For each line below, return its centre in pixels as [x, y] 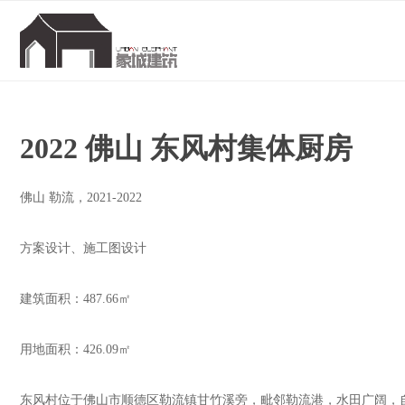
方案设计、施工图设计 [83, 248]
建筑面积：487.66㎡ [75, 299]
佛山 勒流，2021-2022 [81, 198]
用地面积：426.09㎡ [75, 349]
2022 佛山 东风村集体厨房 [186, 148]
